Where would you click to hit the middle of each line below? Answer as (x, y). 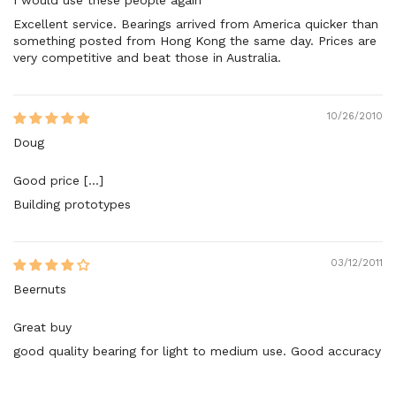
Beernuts (40, 289)
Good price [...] (58, 180)
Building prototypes (72, 204)
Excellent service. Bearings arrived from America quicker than (196, 23)
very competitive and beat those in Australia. (147, 57)
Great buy (42, 327)
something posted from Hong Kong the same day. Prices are (195, 40)
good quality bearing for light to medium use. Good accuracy (197, 350)
